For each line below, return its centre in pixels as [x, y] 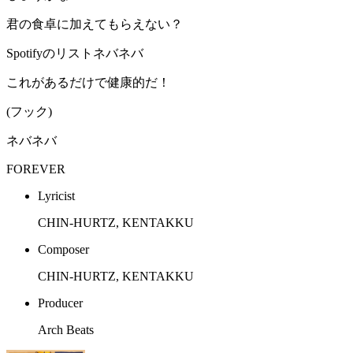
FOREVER [36, 169]
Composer [63, 250]
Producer [60, 303]
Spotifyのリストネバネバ [75, 54]
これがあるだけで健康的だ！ [88, 83]
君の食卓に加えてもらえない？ [95, 24]
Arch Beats [66, 330]
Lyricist [56, 196]
